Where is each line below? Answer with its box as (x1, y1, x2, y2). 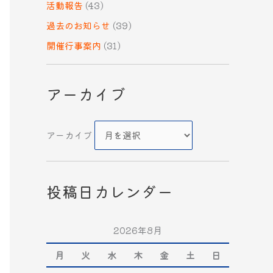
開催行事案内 (46, 39, 101, 52)
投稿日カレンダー (46, 179, 173, 202)
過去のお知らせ (46, 18, 110, 32)
